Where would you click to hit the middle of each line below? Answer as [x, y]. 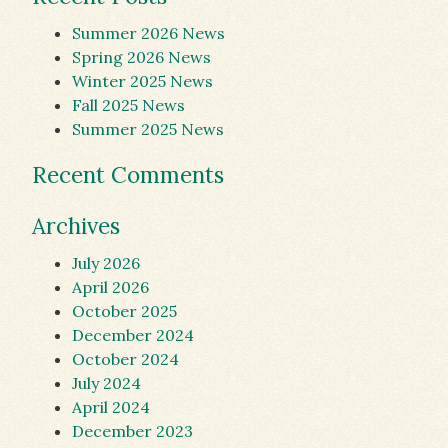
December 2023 [132, 431]
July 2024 [106, 383]
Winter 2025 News [142, 81]
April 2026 [110, 287]
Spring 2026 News [141, 57]
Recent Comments [128, 174]
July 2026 [106, 263]
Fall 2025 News [128, 105]
